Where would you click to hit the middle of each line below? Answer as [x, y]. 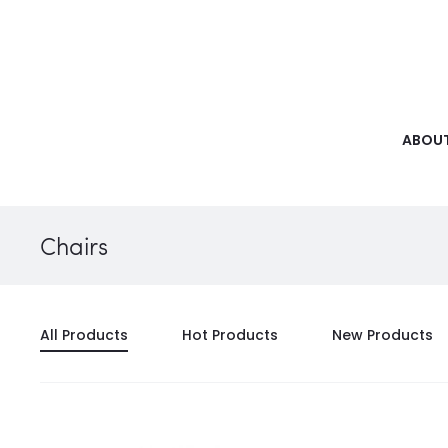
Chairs [74, 245]
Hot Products [230, 335]
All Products [84, 335]
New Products [382, 335]
